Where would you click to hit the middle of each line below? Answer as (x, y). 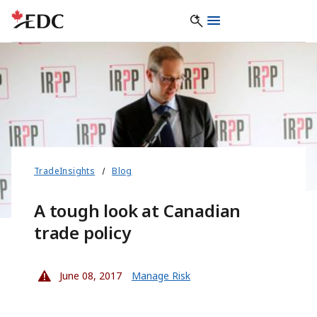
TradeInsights (65, 171)
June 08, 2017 (89, 276)
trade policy (82, 233)
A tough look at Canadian (138, 211)
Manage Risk (161, 276)
